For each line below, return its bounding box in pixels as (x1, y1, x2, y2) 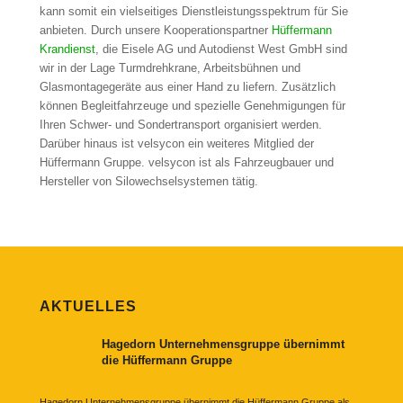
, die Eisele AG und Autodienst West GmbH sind (94, 42, 347, 57)
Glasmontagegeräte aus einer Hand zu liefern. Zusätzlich (39, 80, 336, 94)
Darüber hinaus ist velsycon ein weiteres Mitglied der (39, 137, 314, 151)
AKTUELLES (39, 299, 137, 315)
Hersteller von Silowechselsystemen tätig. (39, 175, 258, 189)
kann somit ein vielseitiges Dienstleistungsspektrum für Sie (39, 4, 348, 19)
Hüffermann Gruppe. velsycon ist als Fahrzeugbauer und (39, 156, 334, 170)
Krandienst (39, 42, 95, 57)
